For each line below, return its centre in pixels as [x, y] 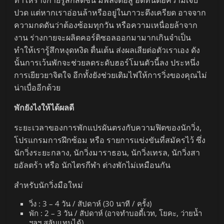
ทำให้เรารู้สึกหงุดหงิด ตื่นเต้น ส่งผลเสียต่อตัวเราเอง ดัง [107, 50]
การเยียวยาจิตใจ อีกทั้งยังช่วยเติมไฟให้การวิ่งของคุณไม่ [111, 75]
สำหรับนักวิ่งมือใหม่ [49, 185]
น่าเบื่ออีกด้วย [37, 88]
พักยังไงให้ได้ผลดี [44, 108]
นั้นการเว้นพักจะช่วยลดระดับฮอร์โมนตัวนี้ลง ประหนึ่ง [107, 63]
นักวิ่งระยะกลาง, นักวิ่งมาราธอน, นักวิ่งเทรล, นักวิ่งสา [107, 153]
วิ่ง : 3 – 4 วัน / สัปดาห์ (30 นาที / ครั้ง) [90, 204]
